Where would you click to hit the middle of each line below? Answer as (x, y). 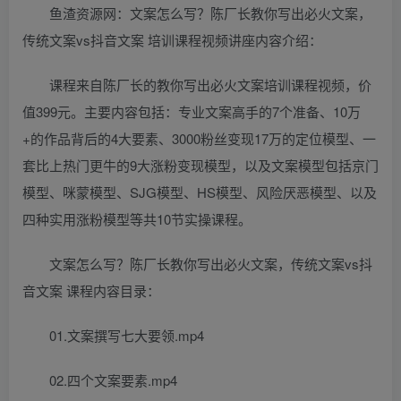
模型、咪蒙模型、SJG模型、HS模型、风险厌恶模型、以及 (200, 192)
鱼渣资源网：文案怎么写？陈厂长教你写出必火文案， (210, 13)
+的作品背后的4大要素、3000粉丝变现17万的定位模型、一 (199, 139)
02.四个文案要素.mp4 (113, 380)
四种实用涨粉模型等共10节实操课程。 (137, 219)
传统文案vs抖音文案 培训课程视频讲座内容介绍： (172, 40)
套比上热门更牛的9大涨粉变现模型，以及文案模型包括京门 (200, 166)
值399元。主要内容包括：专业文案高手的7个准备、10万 (192, 112)
